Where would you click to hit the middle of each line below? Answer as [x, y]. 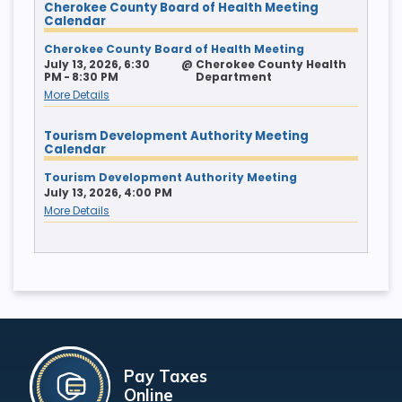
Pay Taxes [165, 377]
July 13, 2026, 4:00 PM [108, 192]
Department [233, 76]
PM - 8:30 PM [81, 76]
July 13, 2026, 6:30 [96, 64]
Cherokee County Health [271, 64]
